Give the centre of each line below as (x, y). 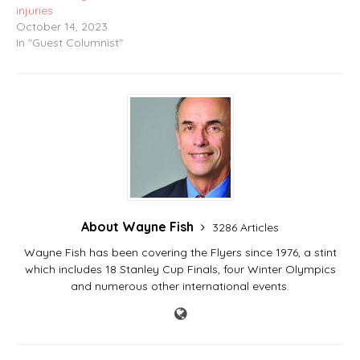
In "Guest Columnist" (70, 43)
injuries (35, 11)
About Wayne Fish (139, 227)
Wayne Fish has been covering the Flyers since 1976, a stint (180, 253)
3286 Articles (245, 228)
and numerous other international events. (180, 286)
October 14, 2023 (62, 27)
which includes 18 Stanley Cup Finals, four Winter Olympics (180, 270)
